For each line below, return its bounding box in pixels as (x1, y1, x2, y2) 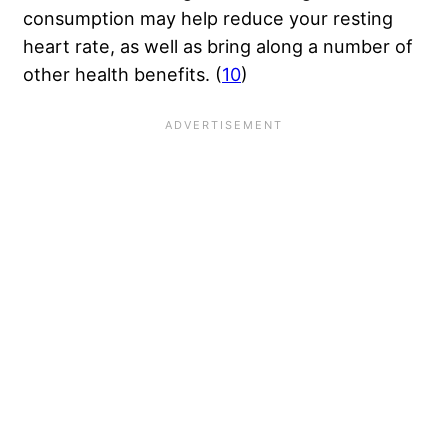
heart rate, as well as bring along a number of (23, 35, 413, 58)
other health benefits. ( (23, 63, 222, 86)
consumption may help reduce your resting (23, 7, 393, 30)
